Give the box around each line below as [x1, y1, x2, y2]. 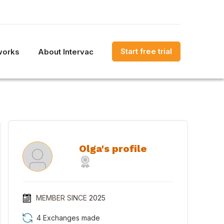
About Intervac [38, 46, 93, 56]
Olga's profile [79, 142, 147, 154]
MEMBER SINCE [35, 193, 87, 202]
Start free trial [120, 46, 172, 56]
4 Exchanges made [36, 213, 100, 222]
